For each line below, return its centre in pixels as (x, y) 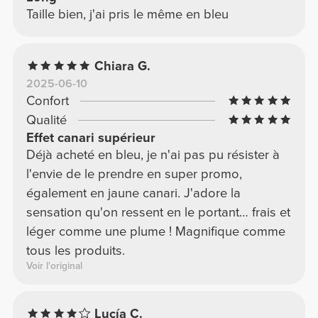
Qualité (46, 120)
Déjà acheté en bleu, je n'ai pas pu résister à (153, 154)
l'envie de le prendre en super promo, (134, 174)
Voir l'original (54, 265)
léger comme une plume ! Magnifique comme (155, 231)
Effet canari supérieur (91, 137)
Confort (47, 100)
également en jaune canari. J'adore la (133, 193)
